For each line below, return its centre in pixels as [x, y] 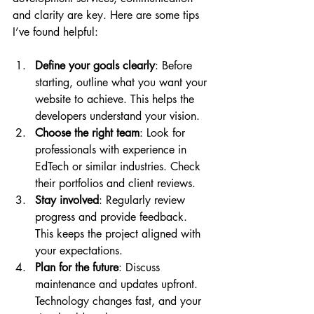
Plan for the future [77, 267]
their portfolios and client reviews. [115, 183]
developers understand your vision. [117, 116]
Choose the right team [87, 132]
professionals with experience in [112, 149]
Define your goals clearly [95, 65]
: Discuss [141, 267]
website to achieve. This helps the [116, 99]
